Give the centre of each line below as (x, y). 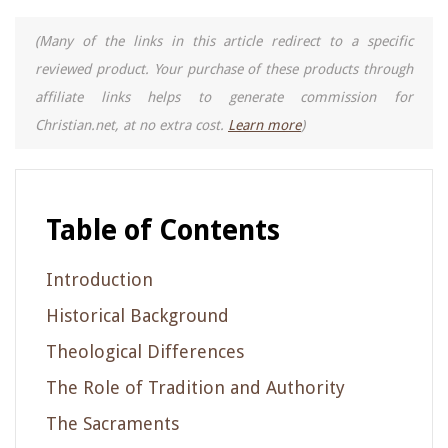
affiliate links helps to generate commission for (224, 96)
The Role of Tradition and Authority (195, 387)
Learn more (264, 124)
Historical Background (137, 315)
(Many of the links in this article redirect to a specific (224, 40)
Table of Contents (163, 230)
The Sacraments (112, 423)
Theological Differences (145, 351)
